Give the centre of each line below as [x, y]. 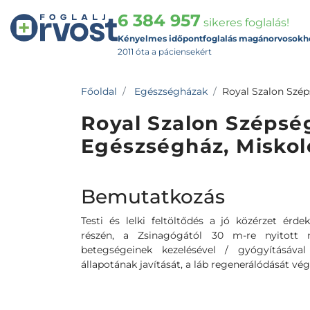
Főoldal [99, 91]
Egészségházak [171, 91]
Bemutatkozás [153, 197]
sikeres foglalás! [245, 22]
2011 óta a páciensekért [165, 52]
